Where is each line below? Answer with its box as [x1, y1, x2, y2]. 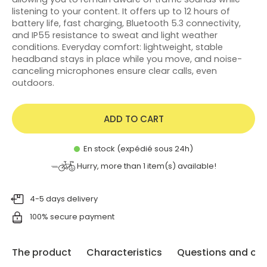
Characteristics [86, 245, 162, 259]
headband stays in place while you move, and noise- [12, 52, 242, 65]
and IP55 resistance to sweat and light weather [12, 29, 218, 41]
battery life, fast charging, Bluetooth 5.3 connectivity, [12, 17, 241, 29]
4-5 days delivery [30, 193, 98, 205]
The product [12, 245, 72, 259]
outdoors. [12, 76, 54, 89]
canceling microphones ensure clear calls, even [12, 64, 217, 77]
